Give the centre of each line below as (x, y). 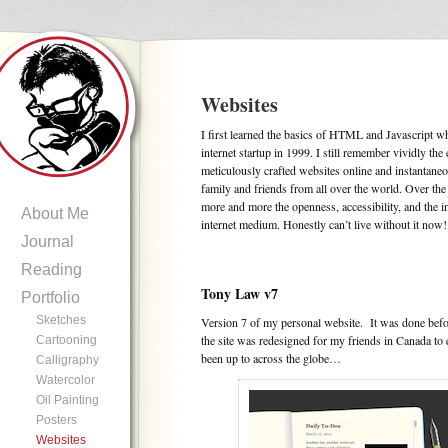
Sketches (61, 320)
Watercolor (65, 380)
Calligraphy (67, 360)
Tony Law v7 (239, 293)
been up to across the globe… (271, 358)
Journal (47, 241)
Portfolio (50, 297)
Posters (56, 420)
